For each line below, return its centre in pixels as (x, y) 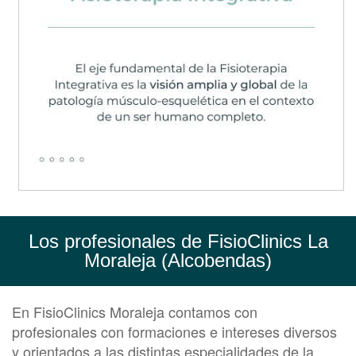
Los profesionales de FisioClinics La (178, 242)
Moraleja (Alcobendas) (178, 261)
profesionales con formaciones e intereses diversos (174, 332)
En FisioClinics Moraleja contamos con (135, 312)
